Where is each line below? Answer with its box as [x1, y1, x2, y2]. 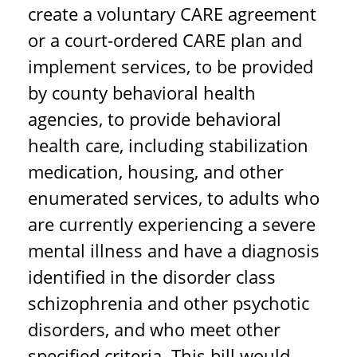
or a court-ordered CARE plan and [28, 28, 302, 52]
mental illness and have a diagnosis [28, 238, 320, 262]
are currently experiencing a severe [28, 212, 316, 236]
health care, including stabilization [28, 133, 308, 157]
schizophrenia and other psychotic [28, 291, 309, 315]
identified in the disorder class [28, 265, 276, 288]
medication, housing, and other [28, 159, 284, 183]
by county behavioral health [28, 80, 256, 104]
